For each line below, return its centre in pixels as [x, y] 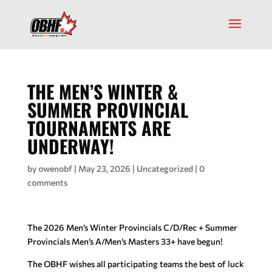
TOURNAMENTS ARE [99, 128]
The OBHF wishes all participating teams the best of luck [135, 264]
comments [47, 182]
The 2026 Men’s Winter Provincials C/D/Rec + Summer [132, 227]
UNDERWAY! [70, 146]
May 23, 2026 [104, 168]
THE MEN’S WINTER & [102, 91]
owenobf [55, 168]
